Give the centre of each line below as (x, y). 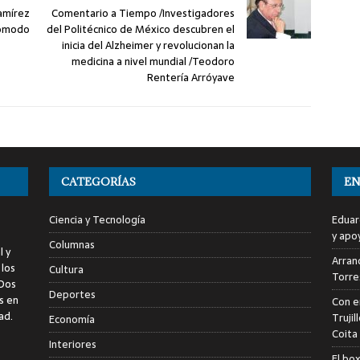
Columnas (72, 244)
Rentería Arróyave (191, 77)
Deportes (72, 294)
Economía (72, 319)
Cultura (66, 269)
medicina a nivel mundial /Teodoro (153, 61)
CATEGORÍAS (98, 181)
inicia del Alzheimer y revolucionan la (149, 45)
